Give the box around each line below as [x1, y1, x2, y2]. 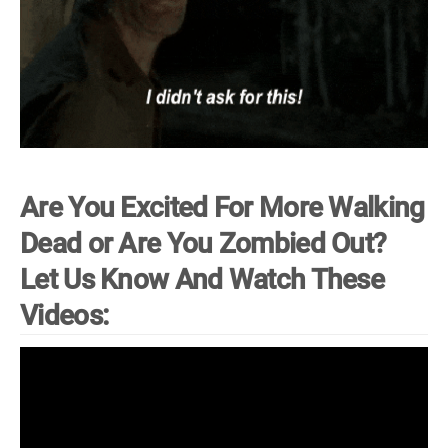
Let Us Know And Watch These [20, 263, 385, 296]
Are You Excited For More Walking [20, 191, 425, 224]
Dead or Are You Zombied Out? [20, 227, 387, 260]
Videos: [20, 299, 109, 332]
